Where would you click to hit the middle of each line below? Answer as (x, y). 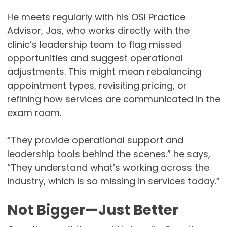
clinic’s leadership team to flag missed (94, 45)
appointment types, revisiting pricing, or (97, 86)
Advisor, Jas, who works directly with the (98, 31)
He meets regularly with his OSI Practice (96, 17)
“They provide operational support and (95, 140)
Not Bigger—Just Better (92, 210)
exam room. (34, 113)
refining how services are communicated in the (113, 99)
